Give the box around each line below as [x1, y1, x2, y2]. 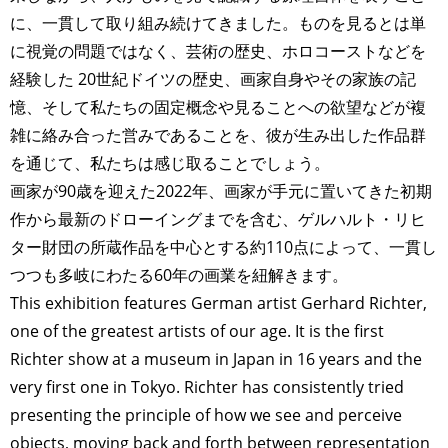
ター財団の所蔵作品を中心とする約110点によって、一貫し [10, 236, 437, 259]
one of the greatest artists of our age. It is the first [10, 320, 384, 343]
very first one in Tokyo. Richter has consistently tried [10, 376, 404, 399]
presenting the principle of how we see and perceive [10, 404, 402, 427]
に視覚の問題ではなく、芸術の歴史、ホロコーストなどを [10, 40, 426, 63]
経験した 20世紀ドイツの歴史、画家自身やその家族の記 [10, 68, 416, 91]
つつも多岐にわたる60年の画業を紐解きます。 [10, 264, 348, 287]
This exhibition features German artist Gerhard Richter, [10, 292, 427, 315]
